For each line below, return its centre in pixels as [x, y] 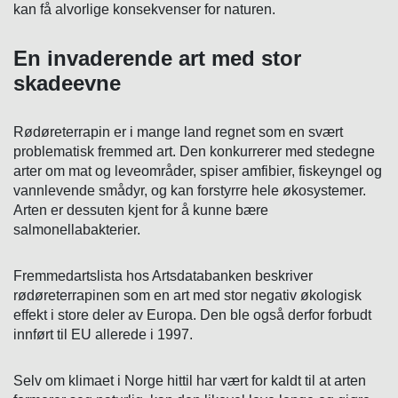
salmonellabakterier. [77, 229]
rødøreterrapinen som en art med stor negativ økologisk [187, 295]
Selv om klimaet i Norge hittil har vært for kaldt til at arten [190, 380]
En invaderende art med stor [157, 58]
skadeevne [67, 83]
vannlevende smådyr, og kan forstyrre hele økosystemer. [190, 190]
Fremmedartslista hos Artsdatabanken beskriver [163, 275]
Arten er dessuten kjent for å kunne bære [141, 210]
